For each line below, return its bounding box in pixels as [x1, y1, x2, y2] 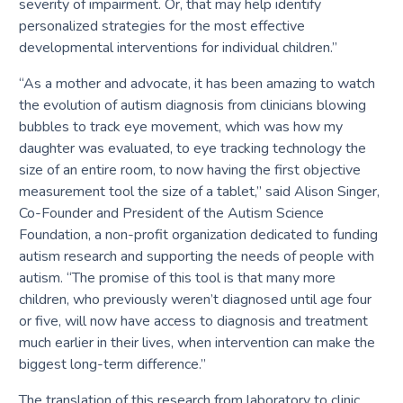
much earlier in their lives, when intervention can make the [18, 332, 375, 353]
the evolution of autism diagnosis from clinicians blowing [18, 94, 366, 115]
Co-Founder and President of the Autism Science [18, 202, 324, 223]
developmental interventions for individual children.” [18, 37, 337, 58]
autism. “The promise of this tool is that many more [18, 267, 336, 288]
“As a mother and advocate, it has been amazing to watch [18, 73, 375, 94]
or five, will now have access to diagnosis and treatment [18, 310, 368, 331]
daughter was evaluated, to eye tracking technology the [18, 138, 366, 158]
